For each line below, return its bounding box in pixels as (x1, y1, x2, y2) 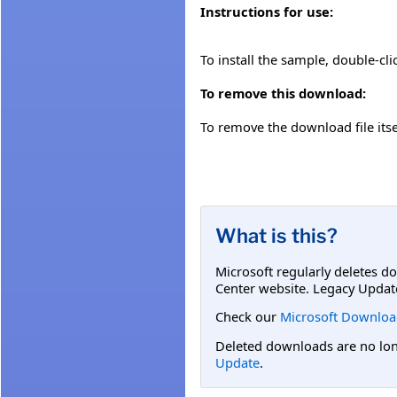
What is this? (215, 223, 338, 247)
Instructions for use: (200, 3, 333, 21)
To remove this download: (200, 84, 366, 103)
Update (215, 353, 260, 371)
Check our (215, 307, 280, 326)
